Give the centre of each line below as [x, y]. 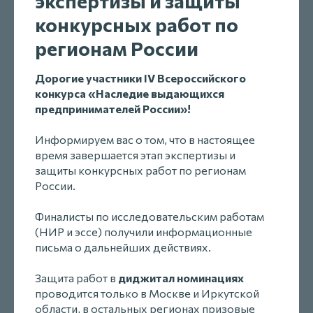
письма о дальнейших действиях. [123, 247]
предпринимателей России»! [113, 108]
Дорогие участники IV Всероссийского [140, 78]
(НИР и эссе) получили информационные [144, 231]
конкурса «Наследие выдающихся [130, 93]
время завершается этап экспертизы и [135, 154]
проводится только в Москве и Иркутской [147, 293]
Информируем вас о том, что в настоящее [145, 139]
